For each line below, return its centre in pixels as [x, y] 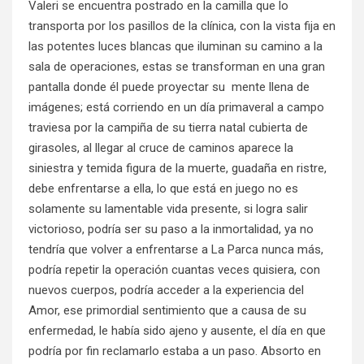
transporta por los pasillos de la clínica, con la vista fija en [182, 26]
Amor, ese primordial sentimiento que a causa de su [167, 311]
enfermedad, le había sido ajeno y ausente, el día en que [177, 331]
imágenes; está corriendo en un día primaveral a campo [176, 108]
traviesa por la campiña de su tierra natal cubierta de [168, 128]
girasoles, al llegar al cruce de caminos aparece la [161, 148]
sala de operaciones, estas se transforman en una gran [177, 67]
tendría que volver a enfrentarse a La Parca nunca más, [176, 250]
